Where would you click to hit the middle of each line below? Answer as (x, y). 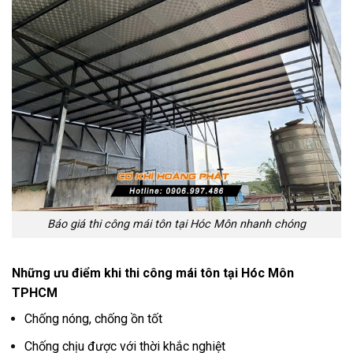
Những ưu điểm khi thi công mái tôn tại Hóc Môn (153, 273)
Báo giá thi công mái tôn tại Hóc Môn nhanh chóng (176, 225)
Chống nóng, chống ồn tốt (93, 319)
